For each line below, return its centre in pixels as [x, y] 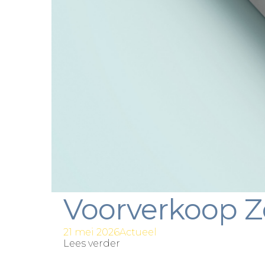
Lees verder [92, 243]
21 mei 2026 [91, 232]
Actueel [138, 232]
